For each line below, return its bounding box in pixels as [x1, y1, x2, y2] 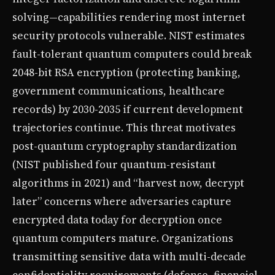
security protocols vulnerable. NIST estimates [12, 28, 245, 43]
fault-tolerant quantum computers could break [12, 46, 252, 61]
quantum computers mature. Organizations [12, 230, 233, 246]
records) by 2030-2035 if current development [12, 101, 243, 117]
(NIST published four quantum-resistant [12, 157, 216, 172]
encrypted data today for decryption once [12, 212, 222, 227]
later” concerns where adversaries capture [12, 193, 231, 209]
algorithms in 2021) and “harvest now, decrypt [12, 175, 244, 190]
